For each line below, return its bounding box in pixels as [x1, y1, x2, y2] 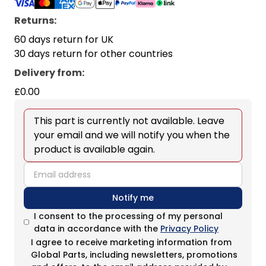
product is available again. [34, 142, 155, 157]
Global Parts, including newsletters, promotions [31, 249, 238, 261]
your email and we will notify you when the [34, 128, 230, 142]
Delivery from [14, 66, 82, 80]
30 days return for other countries [14, 47, 173, 61]
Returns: [14, 14, 56, 28]
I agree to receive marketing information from [31, 236, 232, 249]
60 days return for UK [14, 33, 113, 47]
